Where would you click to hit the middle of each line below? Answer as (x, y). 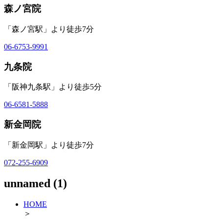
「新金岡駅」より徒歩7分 (49, 145)
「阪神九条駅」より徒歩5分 (53, 87)
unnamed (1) (35, 183)
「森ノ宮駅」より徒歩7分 (49, 29)
